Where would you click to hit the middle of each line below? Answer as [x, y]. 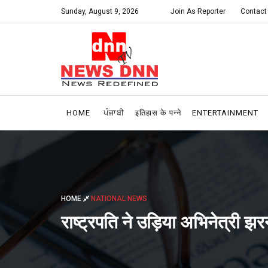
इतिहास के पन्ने [158, 113]
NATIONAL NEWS [119, 198]
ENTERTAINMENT [225, 113]
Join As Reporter [198, 11]
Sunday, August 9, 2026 [100, 11]
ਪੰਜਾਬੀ [114, 113]
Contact [254, 11]
